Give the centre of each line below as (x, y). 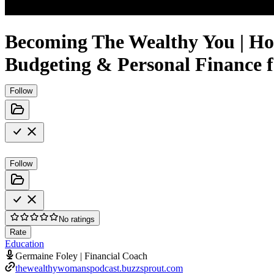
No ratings (77, 219)
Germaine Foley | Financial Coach (81, 256)
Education (24, 243)
